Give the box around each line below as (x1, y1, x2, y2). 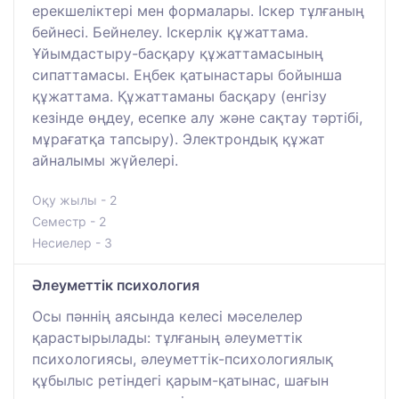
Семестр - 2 (32, 213, 106, 229)
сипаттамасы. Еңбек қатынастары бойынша (32, 65, 342, 84)
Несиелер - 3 (32, 234, 112, 250)
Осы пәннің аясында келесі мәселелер (32, 306, 303, 325)
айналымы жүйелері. (32, 151, 178, 169)
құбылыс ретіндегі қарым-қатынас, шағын (32, 370, 329, 389)
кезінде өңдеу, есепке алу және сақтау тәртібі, (32, 108, 362, 126)
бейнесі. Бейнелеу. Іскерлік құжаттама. (32, 22, 308, 41)
